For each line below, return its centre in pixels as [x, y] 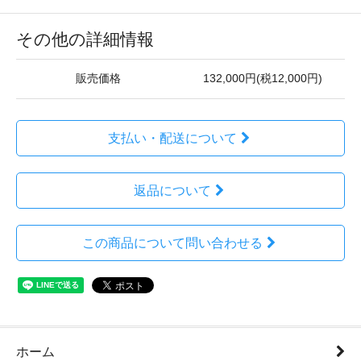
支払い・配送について [172, 138]
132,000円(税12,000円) [263, 79]
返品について [172, 191]
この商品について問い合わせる [172, 243]
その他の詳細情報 [85, 39]
